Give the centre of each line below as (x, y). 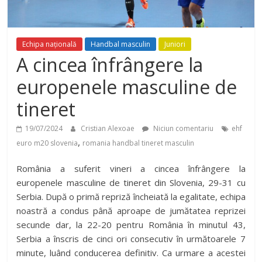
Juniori (175, 44)
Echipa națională (50, 44)
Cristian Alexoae (109, 129)
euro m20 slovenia (47, 143)
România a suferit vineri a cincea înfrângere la (131, 169)
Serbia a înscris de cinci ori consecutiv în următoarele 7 (131, 239)
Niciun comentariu (183, 129)
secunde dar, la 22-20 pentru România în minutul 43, (131, 225)
